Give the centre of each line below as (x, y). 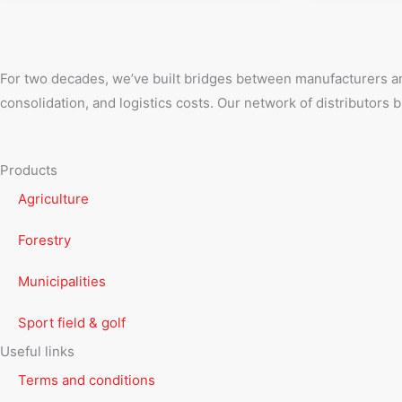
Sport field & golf (72, 322)
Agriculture (53, 198)
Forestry (44, 240)
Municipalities (62, 281)
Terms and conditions (87, 380)
